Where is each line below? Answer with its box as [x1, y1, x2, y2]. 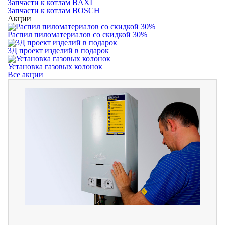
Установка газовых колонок [8, 62, 102, 71]
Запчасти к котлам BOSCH [8, 6, 102, 15]
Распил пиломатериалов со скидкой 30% [8, 30, 147, 39]
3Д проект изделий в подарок [8, 46, 109, 55]
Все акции [8, 70, 43, 79]
